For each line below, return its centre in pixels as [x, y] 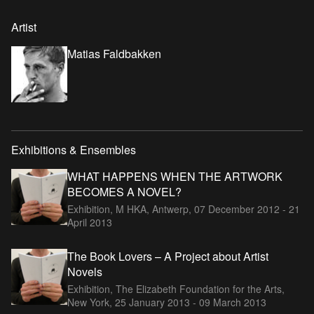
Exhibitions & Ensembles [74, 149]
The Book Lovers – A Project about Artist [168, 256]
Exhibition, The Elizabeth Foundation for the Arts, [176, 288]
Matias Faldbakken [114, 53]
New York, [91, 302]
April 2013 [90, 222]
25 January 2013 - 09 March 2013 [191, 302]
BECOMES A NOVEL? [124, 191]
